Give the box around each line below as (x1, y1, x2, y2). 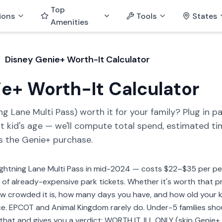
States (192, 10, 218, 21)
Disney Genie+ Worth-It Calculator (5, 54, 150, 65)
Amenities (50, 17, 88, 27)
